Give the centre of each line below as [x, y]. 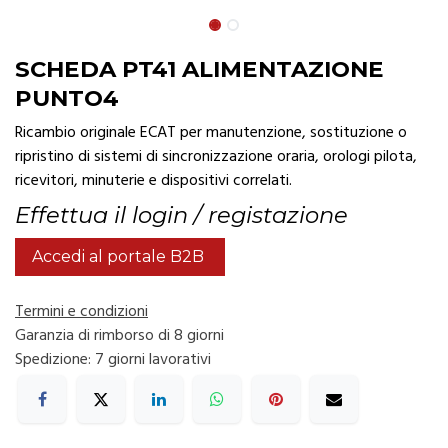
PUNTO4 [67, 97]
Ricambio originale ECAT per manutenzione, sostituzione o [211, 132]
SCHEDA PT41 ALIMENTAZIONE [199, 68]
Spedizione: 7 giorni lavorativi [113, 359]
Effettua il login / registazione [181, 214]
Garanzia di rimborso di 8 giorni [119, 335]
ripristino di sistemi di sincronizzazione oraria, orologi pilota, [216, 156]
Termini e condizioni [81, 311]
